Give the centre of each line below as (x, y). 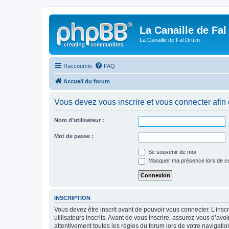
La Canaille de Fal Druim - (171, 40)
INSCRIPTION (72, 198)
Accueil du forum (87, 81)
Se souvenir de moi (171, 152)
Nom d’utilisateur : (79, 120)
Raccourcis (78, 66)
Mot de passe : (74, 136)
